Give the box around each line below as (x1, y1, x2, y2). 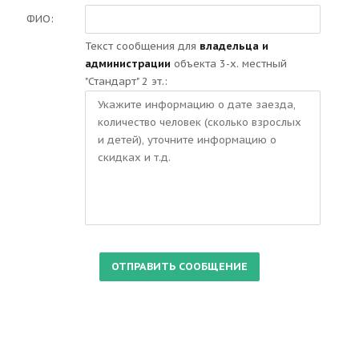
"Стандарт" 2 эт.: (85, 75, 167, 88)
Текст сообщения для (85, 39, 200, 53)
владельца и (200, 39, 268, 53)
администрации (85, 57, 171, 71)
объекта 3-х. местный (171, 57, 287, 71)
